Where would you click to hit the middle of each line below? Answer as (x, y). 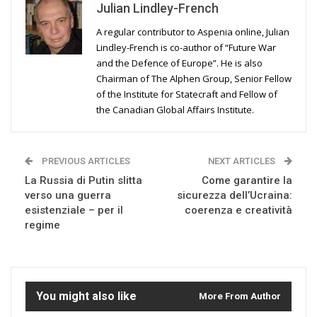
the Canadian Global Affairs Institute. (175, 110)
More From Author (240, 296)
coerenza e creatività (238, 211)
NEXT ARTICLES (243, 161)
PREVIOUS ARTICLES (85, 161)
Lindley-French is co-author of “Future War (186, 48)
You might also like (86, 296)
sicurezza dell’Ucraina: (235, 196)
